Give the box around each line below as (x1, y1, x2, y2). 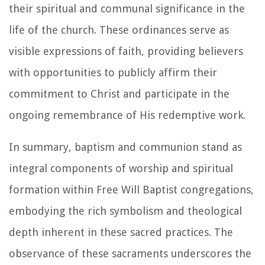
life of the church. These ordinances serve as (9, 23, 229, 36)
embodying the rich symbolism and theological (9, 204, 242, 217)
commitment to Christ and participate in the (9, 87, 230, 100)
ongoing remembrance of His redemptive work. (9, 108, 245, 121)
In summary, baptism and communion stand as (9, 140, 242, 153)
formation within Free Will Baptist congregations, (9, 183, 254, 196)
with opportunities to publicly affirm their (9, 66, 217, 79)
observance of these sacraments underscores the (9, 247, 251, 260)
